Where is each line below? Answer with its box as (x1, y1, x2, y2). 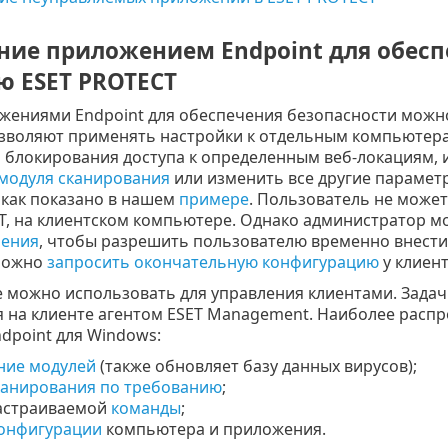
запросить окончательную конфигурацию (46, 250, 379, 273)
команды (110, 396, 181, 419)
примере (178, 187, 249, 210)
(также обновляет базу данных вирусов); (95, 354, 417, 377)
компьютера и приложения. (101, 417, 326, 440)
